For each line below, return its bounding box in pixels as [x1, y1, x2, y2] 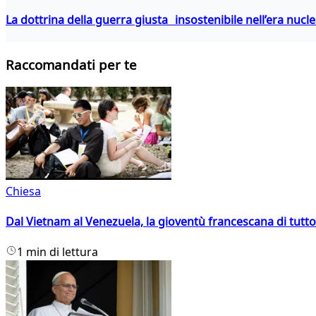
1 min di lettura [17, 244, 98, 260]
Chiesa [6, 183, 41, 199]
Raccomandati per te [6, 56, 137, 74]
